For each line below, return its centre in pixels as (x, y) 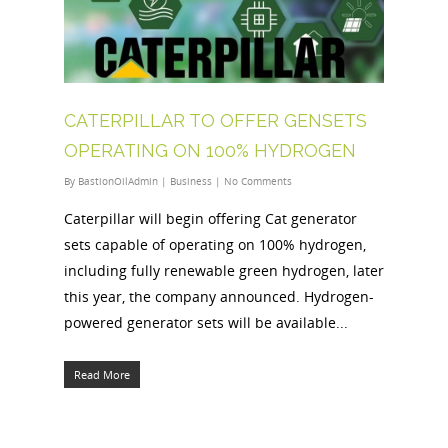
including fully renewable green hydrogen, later (224, 270)
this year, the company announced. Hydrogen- (219, 296)
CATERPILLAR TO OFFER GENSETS (215, 120)
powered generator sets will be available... (206, 322)
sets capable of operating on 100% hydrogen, (215, 244)
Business (191, 180)
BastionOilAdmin (118, 180)
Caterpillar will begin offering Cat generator (210, 218)
